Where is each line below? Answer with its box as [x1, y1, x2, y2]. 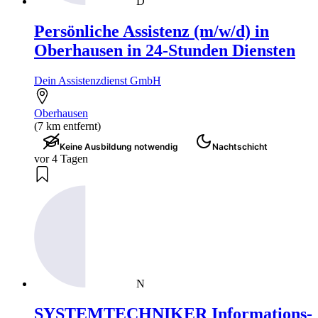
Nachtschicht [212, 141, 268, 152]
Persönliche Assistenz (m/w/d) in [34, 21, 269, 40]
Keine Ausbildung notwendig [60, 141, 178, 152]
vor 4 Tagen [34, 152, 88, 165]
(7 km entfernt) [34, 119, 101, 132]
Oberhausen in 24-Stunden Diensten [34, 40, 295, 60]
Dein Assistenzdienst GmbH [34, 74, 161, 87]
